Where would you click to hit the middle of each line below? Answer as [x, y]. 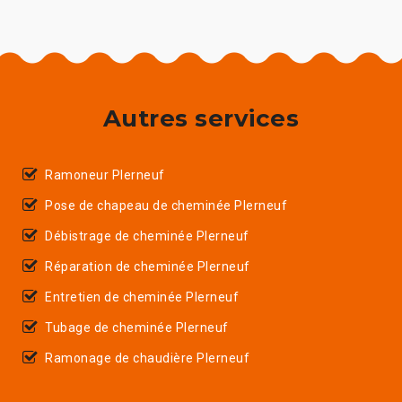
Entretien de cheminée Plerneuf [142, 297]
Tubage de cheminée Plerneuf [137, 327]
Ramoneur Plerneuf [105, 175]
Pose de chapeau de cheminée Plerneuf [166, 205]
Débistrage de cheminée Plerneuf [147, 236]
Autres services [201, 118]
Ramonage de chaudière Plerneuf [147, 358]
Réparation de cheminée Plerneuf [148, 266]
